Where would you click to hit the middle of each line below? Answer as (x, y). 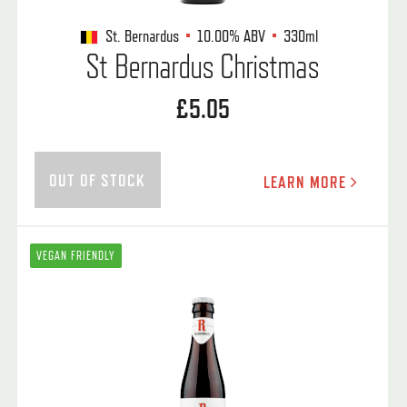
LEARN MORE (307, 181)
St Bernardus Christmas (203, 65)
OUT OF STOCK (98, 179)
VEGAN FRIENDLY (76, 256)
